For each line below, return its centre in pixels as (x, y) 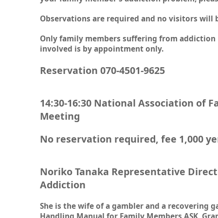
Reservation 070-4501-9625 (102, 70)
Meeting (60, 116)
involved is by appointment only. (102, 49)
